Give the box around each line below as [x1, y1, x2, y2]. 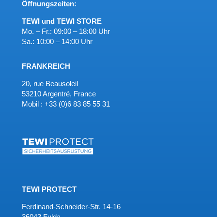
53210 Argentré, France [21, 89, 96, 98]
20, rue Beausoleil [21, 79, 78, 88]
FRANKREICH [21, 62, 70, 70]
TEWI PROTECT [21, 185, 77, 193]
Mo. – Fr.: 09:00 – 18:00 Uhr [21, 27, 110, 35]
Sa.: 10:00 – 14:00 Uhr [21, 37, 93, 46]
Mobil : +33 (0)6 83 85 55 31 [21, 99, 110, 108]
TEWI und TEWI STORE [21, 16, 102, 25]
